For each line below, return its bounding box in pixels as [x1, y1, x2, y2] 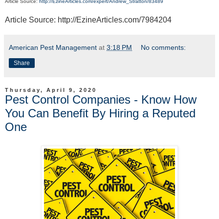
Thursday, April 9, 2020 [5, 87, 97, 93]
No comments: [141, 43, 186, 51]
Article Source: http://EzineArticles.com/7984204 [5, 15, 172, 24]
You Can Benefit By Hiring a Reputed [5, 106, 196, 120]
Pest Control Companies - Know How [5, 92, 197, 106]
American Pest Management [9, 43, 97, 51]
